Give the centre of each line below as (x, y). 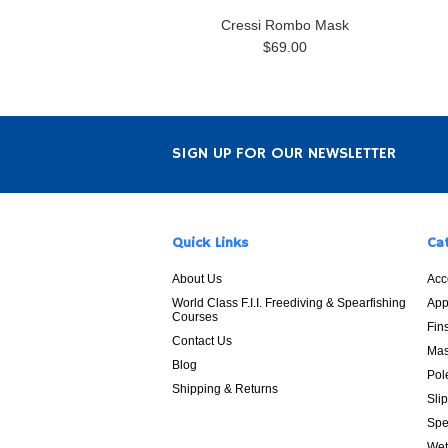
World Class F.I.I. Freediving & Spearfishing (289, 303)
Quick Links (210, 243)
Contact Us (202, 341)
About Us (197, 279)
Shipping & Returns (225, 389)
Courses (195, 317)
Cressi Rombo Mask (284, 25)
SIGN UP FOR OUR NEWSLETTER (284, 154)
